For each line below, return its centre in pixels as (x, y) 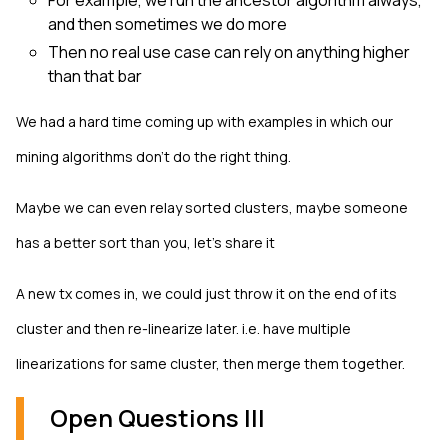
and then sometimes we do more (167, 24)
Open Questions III (157, 417)
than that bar (95, 76)
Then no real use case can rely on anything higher (229, 52)
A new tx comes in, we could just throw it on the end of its (206, 293)
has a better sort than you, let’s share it (145, 242)
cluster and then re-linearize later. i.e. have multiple (183, 328)
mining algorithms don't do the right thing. (153, 156)
